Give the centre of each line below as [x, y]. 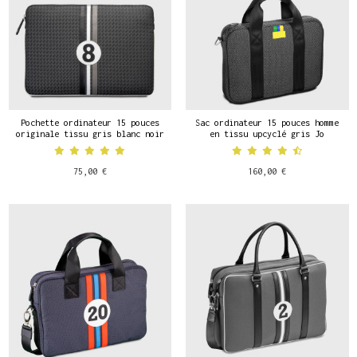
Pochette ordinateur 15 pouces [90, 122]
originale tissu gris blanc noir [90, 133]
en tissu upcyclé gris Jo [267, 133]
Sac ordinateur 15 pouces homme [267, 122]
